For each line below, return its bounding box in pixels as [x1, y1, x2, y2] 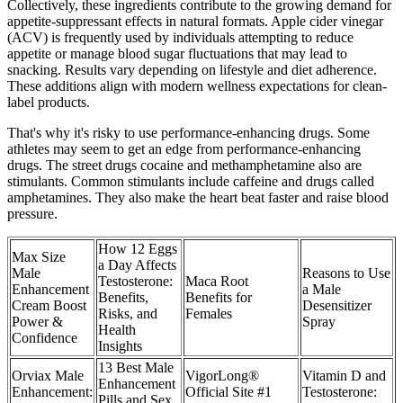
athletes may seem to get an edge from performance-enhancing [7, 141, 361, 157]
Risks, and [98, 306, 157, 322]
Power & [12, 314, 63, 330]
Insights [98, 338, 142, 354]
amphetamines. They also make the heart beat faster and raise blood [7, 190, 389, 206]
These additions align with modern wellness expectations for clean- [7, 78, 387, 94]
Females [185, 306, 232, 322]
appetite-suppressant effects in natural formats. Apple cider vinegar [7, 13, 383, 30]
